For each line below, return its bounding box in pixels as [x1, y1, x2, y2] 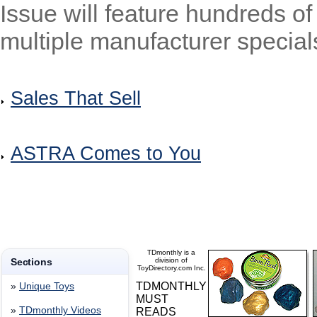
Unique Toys [19, 281, 74, 292]
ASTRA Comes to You [11, 143, 201, 164]
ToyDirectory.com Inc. [137, 264, 206, 272]
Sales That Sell [11, 88, 141, 109]
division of [155, 256, 188, 264]
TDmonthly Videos [19, 305, 101, 316]
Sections [11, 256, 52, 267]
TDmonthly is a [147, 248, 195, 256]
